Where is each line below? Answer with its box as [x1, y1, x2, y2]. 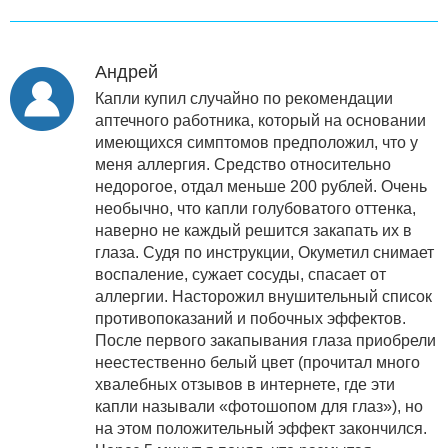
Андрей [95, 61, 158, 82]
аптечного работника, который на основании [95, 111, 426, 129]
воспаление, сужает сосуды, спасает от [95, 265, 386, 283]
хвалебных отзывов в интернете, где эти [95, 375, 395, 393]
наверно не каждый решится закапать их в [95, 221, 412, 239]
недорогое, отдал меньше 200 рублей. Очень [95, 177, 427, 195]
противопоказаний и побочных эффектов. [95, 309, 406, 327]
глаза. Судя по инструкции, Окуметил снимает [95, 243, 434, 261]
